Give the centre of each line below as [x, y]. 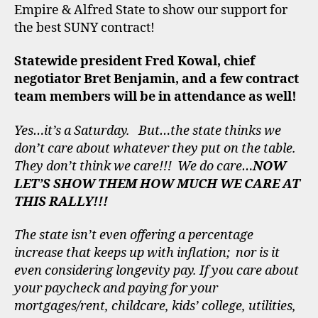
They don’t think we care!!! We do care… [133, 166]
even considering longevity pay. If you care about [157, 271]
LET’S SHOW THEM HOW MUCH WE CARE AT [157, 184]
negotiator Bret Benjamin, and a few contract [157, 79]
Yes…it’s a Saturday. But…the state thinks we [148, 131]
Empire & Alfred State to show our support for [151, 10]
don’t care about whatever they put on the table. [157, 148]
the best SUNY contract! [87, 28]
